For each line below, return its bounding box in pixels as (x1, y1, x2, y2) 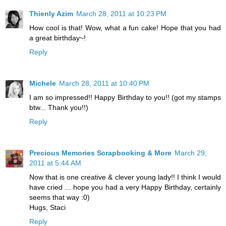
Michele (29, 79, 56, 88)
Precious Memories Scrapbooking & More (29, 149, 172, 157)
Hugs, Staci (29, 203, 66, 212)
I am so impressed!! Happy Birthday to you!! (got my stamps (29, 93, 221, 102)
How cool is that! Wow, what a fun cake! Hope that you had (29, 24, 221, 32)
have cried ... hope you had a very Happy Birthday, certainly (29, 183, 221, 192)
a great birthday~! (29, 34, 86, 42)
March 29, (175, 149, 207, 157)
